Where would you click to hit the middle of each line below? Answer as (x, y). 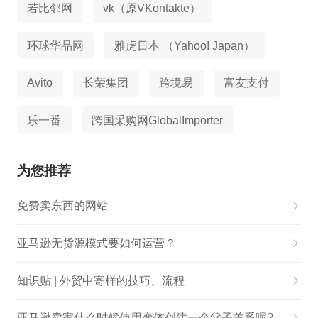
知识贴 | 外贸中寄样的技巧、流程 (100, 280)
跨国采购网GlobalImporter (158, 120)
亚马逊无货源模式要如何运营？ (96, 243)
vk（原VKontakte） (152, 9)
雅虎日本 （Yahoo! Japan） (185, 45)
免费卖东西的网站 (62, 206)
